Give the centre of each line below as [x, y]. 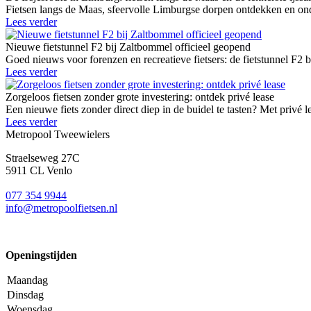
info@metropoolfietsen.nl [61, 208]
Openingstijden [41, 255]
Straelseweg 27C [43, 158]
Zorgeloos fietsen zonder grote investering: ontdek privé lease [140, 97]
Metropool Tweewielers [58, 135]
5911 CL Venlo [39, 171]
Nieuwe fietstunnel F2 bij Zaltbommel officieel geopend [128, 47]
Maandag [27, 280]
